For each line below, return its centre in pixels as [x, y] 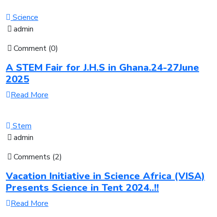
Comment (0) [36, 48]
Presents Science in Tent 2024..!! [82, 187]
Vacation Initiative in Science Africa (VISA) [105, 176]
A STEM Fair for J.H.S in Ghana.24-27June [102, 67]
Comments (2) [38, 157]
